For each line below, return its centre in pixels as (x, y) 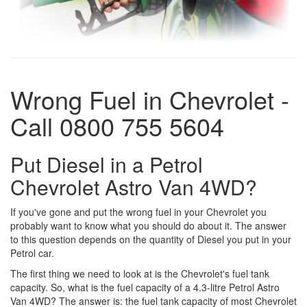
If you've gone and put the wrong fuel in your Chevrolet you (138, 212)
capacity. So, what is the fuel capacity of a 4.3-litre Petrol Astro (145, 287)
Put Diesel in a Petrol (107, 164)
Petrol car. (32, 253)
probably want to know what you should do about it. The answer (148, 226)
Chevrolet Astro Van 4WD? (134, 187)
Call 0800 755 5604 (117, 126)
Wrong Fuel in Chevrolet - (150, 99)
